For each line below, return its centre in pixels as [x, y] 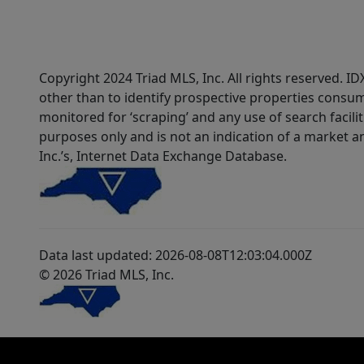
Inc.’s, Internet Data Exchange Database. [163, 156]
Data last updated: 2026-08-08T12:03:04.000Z [175, 256]
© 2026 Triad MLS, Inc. [106, 275]
